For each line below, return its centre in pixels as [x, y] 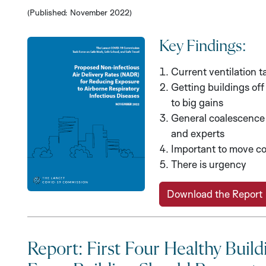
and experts [197, 134]
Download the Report [214, 194]
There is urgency [208, 164]
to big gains [197, 103]
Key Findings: [202, 47]
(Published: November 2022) [80, 12]
